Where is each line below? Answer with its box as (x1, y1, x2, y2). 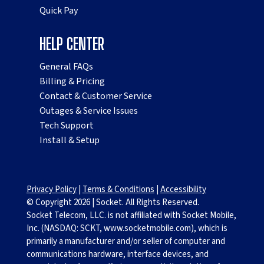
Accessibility (160, 183, 206, 196)
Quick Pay (39, 4, 78, 18)
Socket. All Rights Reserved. (95, 196, 199, 209)
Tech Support (39, 119, 94, 133)
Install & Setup (39, 134, 100, 147)
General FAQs (39, 60, 94, 74)
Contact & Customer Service (39, 90, 153, 103)
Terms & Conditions (82, 183, 154, 196)
